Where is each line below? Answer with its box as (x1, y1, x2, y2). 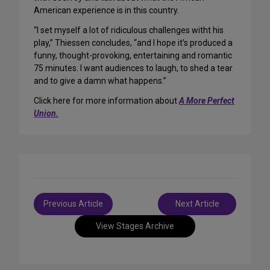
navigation (33, 205, 87, 219)
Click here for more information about (34, 96, 179, 105)
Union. (34, 108, 58, 118)
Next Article (175, 199, 219, 209)
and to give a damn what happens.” (34, 76, 166, 86)
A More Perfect (179, 96, 234, 105)
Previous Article (43, 199, 103, 209)
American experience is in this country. (34, 5, 179, 15)
